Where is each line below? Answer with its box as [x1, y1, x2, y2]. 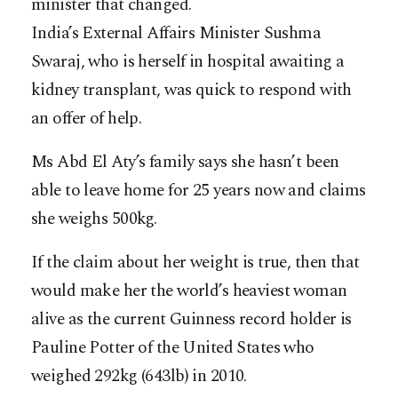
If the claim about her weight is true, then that [31, 249, 360, 275]
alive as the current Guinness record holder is [31, 306, 352, 332]
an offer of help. [31, 105, 142, 131]
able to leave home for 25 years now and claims [31, 177, 366, 203]
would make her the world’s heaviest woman [31, 277, 347, 304]
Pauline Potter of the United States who [31, 334, 314, 361]
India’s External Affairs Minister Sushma [31, 20, 322, 46]
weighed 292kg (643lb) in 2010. [31, 362, 247, 389]
